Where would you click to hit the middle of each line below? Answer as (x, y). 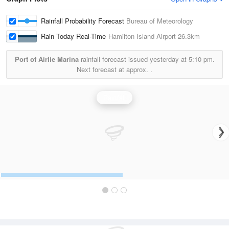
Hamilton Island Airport (142, 36)
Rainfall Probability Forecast (84, 21)
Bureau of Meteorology (160, 21)
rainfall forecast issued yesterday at (133, 59)
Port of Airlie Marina (47, 59)
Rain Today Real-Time (75, 36)
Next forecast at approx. (113, 69)
